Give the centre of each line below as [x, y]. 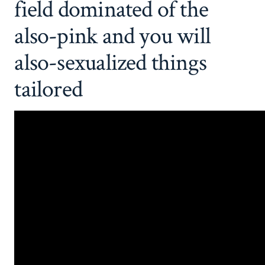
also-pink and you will [113, 36]
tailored [49, 89]
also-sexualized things [111, 62]
